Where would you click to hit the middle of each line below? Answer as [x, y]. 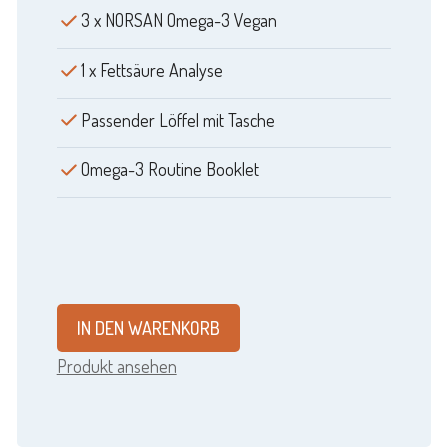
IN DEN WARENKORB [148, 327]
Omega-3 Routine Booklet [169, 169]
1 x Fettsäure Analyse [151, 69]
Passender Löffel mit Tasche [177, 119]
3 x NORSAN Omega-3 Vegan [178, 20]
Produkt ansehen [116, 365]
